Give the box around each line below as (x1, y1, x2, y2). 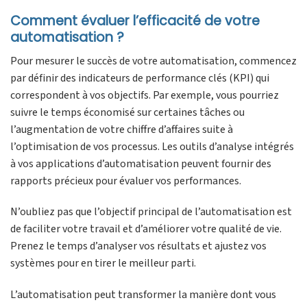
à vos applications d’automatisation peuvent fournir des (10, 156, 271, 171)
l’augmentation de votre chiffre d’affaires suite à (10, 121, 233, 137)
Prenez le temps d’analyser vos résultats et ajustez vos (10, 238, 267, 254)
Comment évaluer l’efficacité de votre (10, 11, 260, 30)
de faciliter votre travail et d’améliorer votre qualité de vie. (10, 221, 282, 237)
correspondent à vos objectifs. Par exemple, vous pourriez (10, 87, 279, 103)
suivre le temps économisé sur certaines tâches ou (10, 104, 245, 120)
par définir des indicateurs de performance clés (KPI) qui (10, 70, 269, 86)
